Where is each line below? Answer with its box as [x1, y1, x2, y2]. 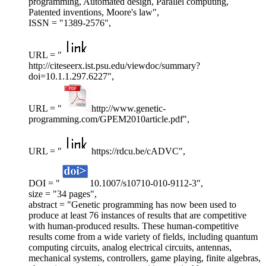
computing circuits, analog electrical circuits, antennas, [28, 242, 232, 253]
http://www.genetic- [91, 103, 166, 114]
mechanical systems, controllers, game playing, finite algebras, [28, 253, 261, 264]
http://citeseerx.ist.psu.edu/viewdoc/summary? [28, 61, 200, 71]
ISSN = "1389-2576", [28, 18, 111, 28]
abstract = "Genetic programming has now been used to [28, 199, 236, 210]
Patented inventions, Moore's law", [28, 7, 159, 18]
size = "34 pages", [28, 189, 97, 199]
